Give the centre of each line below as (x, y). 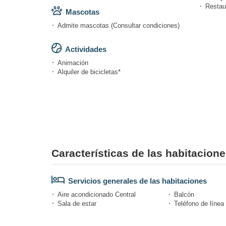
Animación (73, 63)
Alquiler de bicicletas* (89, 72)
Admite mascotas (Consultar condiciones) (119, 25)
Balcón (184, 194)
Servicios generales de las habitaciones (137, 181)
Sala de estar (77, 203)
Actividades (86, 49)
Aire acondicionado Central (97, 194)
